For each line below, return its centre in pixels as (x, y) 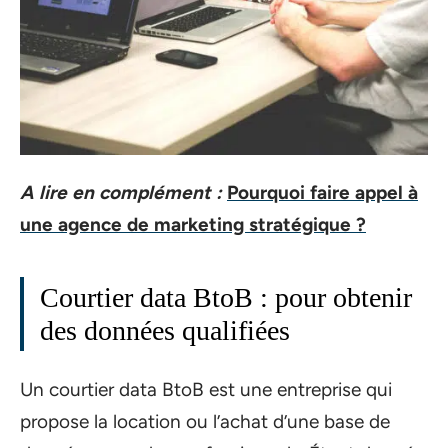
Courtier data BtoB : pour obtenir (226, 298)
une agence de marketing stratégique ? (193, 225)
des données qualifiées (165, 331)
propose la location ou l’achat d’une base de (205, 421)
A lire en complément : (121, 193)
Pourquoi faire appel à (322, 193)
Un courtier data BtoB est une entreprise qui (206, 389)
